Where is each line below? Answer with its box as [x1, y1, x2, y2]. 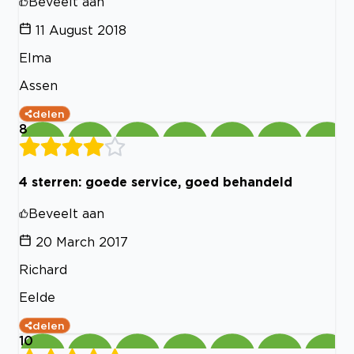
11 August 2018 [36, 22, 126, 37]
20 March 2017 [36, 235, 128, 250]
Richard [19, 262, 67, 277]
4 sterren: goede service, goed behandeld [19, 175, 292, 190]
